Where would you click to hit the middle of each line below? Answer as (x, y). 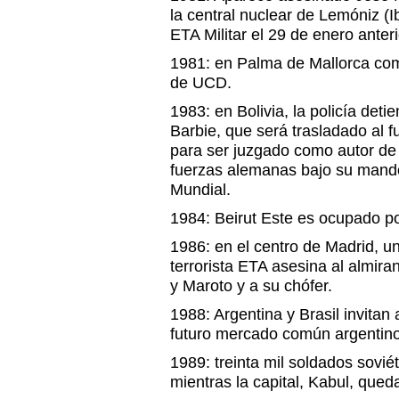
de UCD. (201, 83)
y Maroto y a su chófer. (251, 286)
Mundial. (200, 190)
